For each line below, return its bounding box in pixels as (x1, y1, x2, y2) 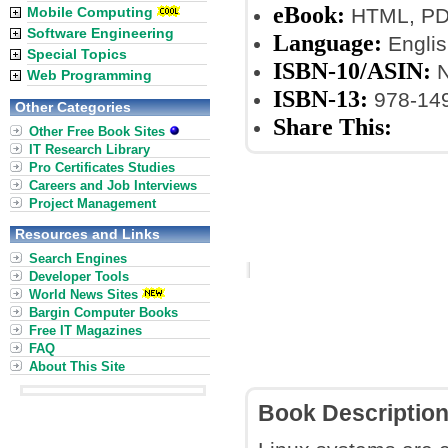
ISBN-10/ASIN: (273, 57, 431, 84)
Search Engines (29, 251, 127, 266)
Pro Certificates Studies (29, 160, 175, 175)
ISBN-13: (273, 85, 368, 112)
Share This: (273, 113, 392, 140)
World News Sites (29, 287, 138, 302)
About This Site (29, 359, 125, 374)
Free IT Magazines (29, 323, 142, 338)
